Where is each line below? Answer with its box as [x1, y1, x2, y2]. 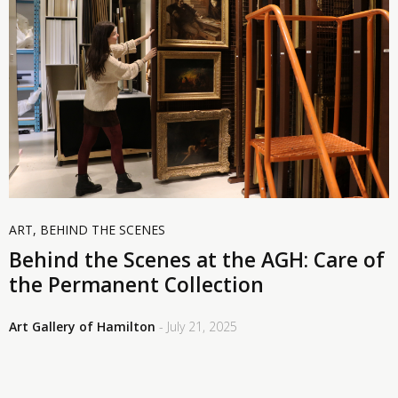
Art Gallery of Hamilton [9, 317, 155, 335]
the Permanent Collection [9, 270, 264, 298]
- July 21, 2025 [159, 317, 237, 335]
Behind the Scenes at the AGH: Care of [9, 245, 385, 274]
